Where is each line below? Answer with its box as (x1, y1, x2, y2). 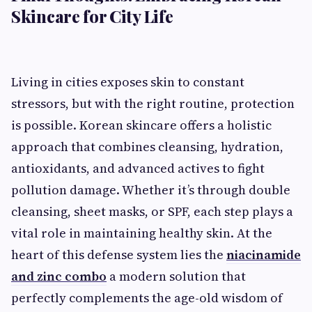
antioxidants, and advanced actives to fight (11, 159, 265, 177)
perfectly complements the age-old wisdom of (11, 288, 283, 306)
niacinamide (226, 245, 301, 263)
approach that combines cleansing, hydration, (11, 137, 283, 155)
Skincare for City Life (11, 4, 173, 27)
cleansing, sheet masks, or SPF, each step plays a (11, 202, 293, 220)
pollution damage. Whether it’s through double (11, 180, 290, 198)
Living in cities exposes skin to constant (11, 72, 244, 91)
